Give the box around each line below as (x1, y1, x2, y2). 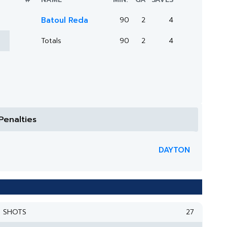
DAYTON (159, 144, 190, 156)
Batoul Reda (41, 15, 88, 26)
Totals (41, 35, 61, 46)
